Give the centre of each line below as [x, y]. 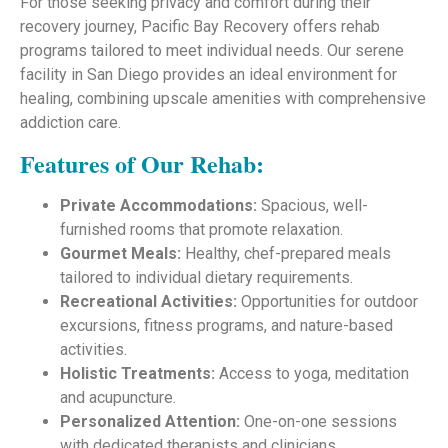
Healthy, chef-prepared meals [286, 253]
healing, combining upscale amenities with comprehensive [223, 99]
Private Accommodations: [158, 205]
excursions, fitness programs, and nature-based [226, 325]
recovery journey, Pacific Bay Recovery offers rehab [200, 27]
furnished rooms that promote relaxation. [201, 229]
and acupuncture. [118, 397]
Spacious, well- [312, 205]
